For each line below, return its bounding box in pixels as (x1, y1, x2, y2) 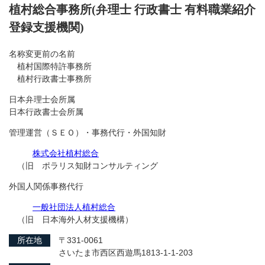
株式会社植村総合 (33, 148, 99, 158)
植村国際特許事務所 (9, 61, 92, 71)
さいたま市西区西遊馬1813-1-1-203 (59, 247, 193, 257)
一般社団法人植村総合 (33, 202, 115, 212)
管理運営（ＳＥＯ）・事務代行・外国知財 (9, 127, 166, 137)
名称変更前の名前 (9, 49, 75, 59)
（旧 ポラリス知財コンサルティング (9, 160, 158, 170)
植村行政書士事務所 (9, 73, 92, 83)
